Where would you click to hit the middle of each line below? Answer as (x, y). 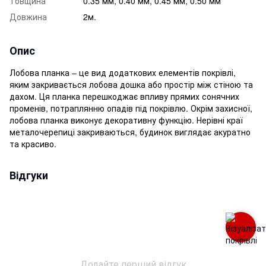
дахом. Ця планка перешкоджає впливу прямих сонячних (124, 96)
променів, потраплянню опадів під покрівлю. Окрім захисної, (131, 108)
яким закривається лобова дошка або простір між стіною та (131, 84)
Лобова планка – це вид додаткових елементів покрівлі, (123, 72)
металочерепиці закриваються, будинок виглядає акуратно (130, 132)
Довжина (28, 16)
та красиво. (33, 143)
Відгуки (29, 175)
